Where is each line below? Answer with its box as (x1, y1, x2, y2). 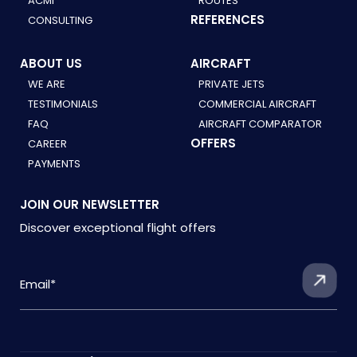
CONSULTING (28, 12, 92, 28)
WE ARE (28, 76, 65, 92)
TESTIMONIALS (28, 96, 98, 112)
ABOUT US (20, 54, 82, 72)
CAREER (28, 135, 67, 151)
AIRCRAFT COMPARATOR (198, 116, 322, 131)
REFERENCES (190, 10, 265, 28)
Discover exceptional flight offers (20, 218, 216, 236)
